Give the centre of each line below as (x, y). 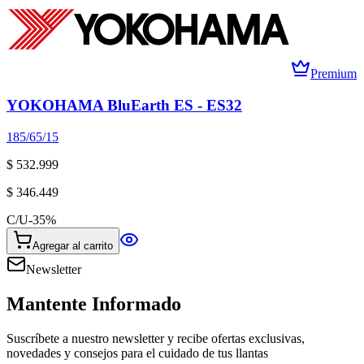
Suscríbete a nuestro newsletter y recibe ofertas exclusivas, (156, 338)
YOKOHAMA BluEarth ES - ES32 (124, 105)
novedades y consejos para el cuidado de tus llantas (137, 353)
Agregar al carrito (73, 245)
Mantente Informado (94, 303)
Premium (334, 74)
